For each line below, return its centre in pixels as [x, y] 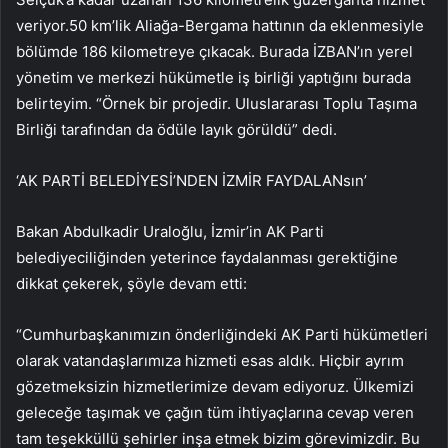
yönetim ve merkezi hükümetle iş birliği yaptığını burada [213, 77]
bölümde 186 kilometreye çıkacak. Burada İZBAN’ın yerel [214, 51]
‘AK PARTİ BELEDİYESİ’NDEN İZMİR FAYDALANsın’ [191, 180]
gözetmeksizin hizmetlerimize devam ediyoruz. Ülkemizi [215, 386]
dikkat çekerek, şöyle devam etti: [131, 283]
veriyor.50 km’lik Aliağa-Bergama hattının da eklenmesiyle [220, 25]
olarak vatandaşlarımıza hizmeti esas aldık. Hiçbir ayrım [210, 360]
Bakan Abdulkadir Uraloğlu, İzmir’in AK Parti [170, 231]
